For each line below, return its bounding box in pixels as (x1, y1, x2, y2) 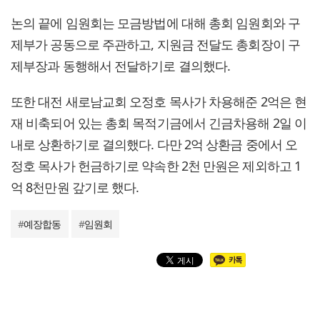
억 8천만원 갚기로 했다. (11, 178, 139, 196)
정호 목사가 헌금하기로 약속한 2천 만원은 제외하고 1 (11, 156, 301, 174)
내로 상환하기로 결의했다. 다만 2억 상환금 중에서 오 (11, 135, 297, 153)
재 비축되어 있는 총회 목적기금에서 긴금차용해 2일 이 (11, 114, 307, 131)
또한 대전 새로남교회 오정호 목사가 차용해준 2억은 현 (11, 92, 307, 110)
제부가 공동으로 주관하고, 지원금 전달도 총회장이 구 (11, 35, 300, 53)
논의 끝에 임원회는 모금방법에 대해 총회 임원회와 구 (11, 14, 300, 31)
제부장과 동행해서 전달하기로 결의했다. (11, 56, 231, 74)
